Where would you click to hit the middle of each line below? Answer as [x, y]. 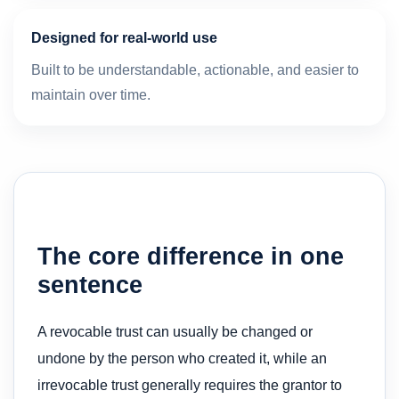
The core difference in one [191, 256]
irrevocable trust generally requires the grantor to [190, 385]
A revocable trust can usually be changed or [175, 331]
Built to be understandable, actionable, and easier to [195, 69]
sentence [90, 284]
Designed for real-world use [124, 37]
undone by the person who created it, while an [182, 358]
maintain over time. [91, 94]
